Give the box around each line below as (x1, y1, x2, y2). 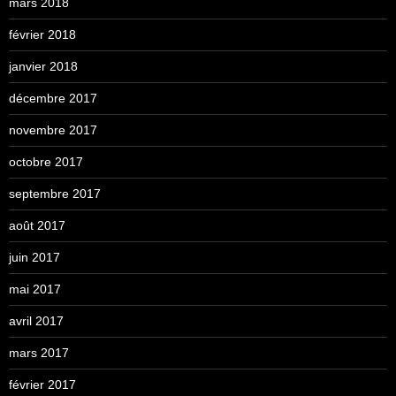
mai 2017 (9, 281, 61, 296)
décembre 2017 (9, 90, 97, 105)
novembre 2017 (9, 122, 97, 137)
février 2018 (9, 27, 76, 42)
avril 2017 (9, 313, 64, 328)
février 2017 (9, 377, 76, 392)
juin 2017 (9, 249, 60, 264)
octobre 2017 (9, 154, 83, 169)
